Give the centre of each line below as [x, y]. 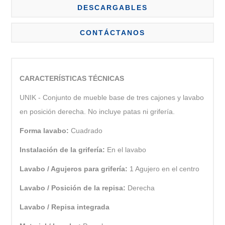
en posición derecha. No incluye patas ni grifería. [97, 111]
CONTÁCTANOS [113, 32]
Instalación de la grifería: [64, 149]
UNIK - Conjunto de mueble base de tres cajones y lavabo [112, 97]
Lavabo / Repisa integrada [65, 207]
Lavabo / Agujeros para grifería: [75, 168]
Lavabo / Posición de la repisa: [74, 188]
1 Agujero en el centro [165, 168]
